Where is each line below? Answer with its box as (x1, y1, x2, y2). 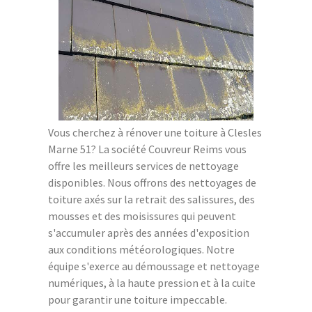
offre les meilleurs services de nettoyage (48, 159, 239, 173)
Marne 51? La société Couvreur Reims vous (48, 142, 247, 157)
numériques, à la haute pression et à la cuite (48, 276, 256, 290)
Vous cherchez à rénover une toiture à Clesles (48, 125, 262, 140)
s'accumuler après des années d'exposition (48, 226, 249, 240)
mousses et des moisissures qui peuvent (48, 209, 236, 224)
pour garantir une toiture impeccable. (48, 292, 227, 307)
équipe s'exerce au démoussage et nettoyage (48, 259, 260, 274)
